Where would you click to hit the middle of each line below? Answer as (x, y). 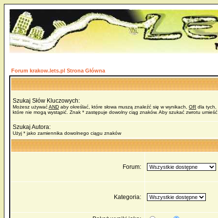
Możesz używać (31, 107)
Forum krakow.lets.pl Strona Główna (58, 71)
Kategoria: (128, 197)
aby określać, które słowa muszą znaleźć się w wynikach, (124, 107)
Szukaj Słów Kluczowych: (46, 101)
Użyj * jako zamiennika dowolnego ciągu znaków (67, 133)
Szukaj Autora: (32, 127)
